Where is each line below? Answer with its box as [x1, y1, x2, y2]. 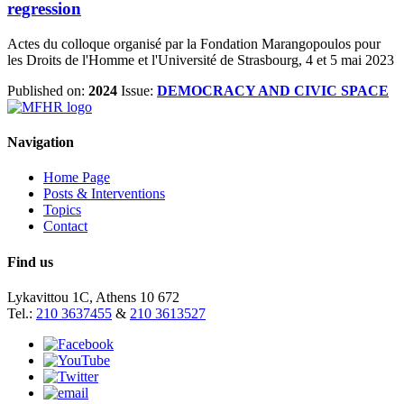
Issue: [121, 82, 157, 98]
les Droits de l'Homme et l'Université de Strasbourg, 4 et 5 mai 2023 [7, 51, 394, 68]
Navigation [7, 134, 74, 151]
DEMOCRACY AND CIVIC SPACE [157, 82, 389, 98]
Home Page [43, 170, 110, 186]
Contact [43, 218, 87, 234]
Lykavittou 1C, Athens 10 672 [7, 289, 179, 305]
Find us [7, 253, 53, 270]
